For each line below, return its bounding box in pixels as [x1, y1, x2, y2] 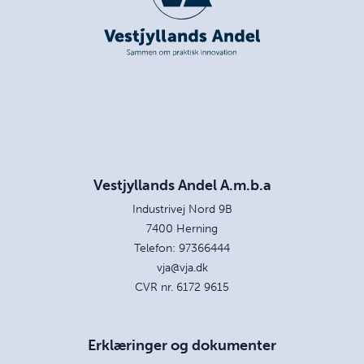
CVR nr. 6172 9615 [135, 279, 229, 295]
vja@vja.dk [156, 260, 208, 275]
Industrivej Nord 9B [132, 201, 232, 217]
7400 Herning [146, 221, 218, 236]
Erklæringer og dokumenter [88, 336, 276, 355]
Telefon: [134, 240, 179, 256]
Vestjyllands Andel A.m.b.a [93, 176, 271, 195]
